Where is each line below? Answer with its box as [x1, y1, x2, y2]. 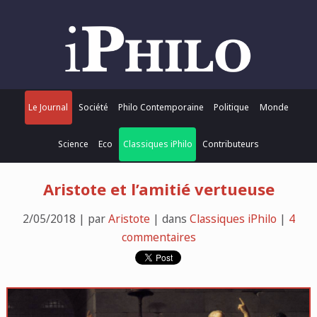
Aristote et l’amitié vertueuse [42, 178, 275, 200]
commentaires [121, 229, 196, 246]
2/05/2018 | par [22, 211, 108, 227]
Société [78, 101, 108, 114]
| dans [149, 211, 190, 227]
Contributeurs [202, 137, 260, 150]
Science [57, 137, 88, 150]
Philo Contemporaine [118, 101, 204, 114]
